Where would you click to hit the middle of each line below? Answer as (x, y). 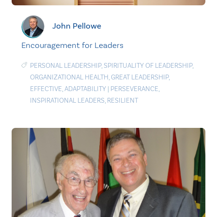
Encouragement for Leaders (72, 45)
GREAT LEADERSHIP (140, 77)
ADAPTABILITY (85, 89)
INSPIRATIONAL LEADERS (67, 101)
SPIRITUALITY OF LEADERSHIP (148, 66)
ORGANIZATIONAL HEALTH (69, 77)
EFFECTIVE (46, 89)
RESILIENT (123, 101)
